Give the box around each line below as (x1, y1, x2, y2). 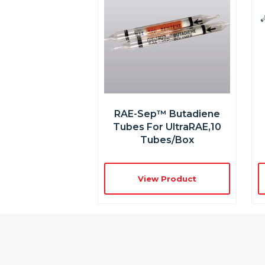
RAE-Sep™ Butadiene (114, 108, 220, 119)
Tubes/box (140, 134, 194, 146)
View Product (137, 173, 196, 183)
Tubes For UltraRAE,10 (112, 121, 221, 132)
